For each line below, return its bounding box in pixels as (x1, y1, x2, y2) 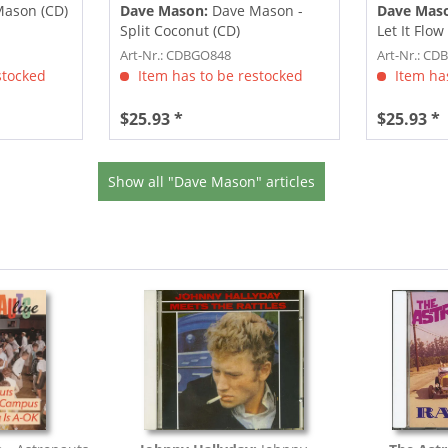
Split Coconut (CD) (119, 20, 240, 40)
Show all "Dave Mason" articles (107, 171, 315, 191)
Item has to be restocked (133, 65, 303, 85)
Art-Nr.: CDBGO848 (119, 45, 231, 64)
